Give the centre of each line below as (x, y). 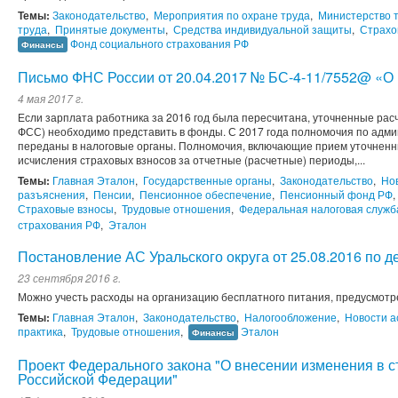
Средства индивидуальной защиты (263, 29)
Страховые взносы (66, 209)
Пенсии (112, 195)
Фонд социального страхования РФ (159, 44)
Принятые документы (110, 29)
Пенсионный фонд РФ (336, 195)
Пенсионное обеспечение (206, 195)
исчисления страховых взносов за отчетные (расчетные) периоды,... (191, 160)
